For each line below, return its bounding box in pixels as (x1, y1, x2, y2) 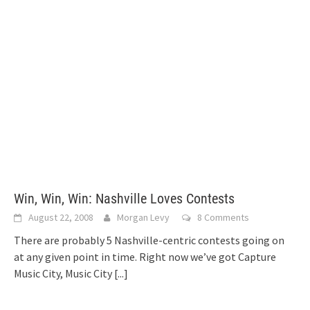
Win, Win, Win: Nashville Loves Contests (14, 190, 235, 207)
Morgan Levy (117, 211, 170, 224)
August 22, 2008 (28, 211, 93, 224)
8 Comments (197, 211, 249, 224)
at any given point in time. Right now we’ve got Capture (14, 250, 276, 264)
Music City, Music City (14, 266, 114, 280)
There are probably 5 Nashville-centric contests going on (14, 233, 284, 247)
